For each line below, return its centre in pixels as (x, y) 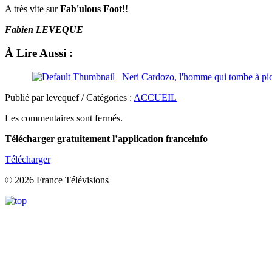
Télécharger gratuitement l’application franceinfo (106, 138)
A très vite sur (32, 9)
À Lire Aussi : (39, 53)
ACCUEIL (155, 97)
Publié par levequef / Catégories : (69, 97)
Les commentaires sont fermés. (64, 118)
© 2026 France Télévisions (57, 180)
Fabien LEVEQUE (44, 30)
